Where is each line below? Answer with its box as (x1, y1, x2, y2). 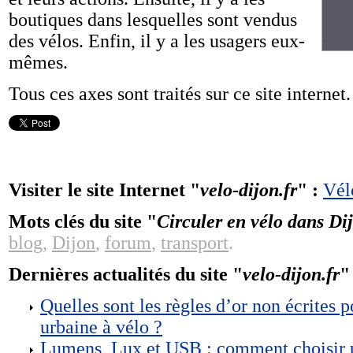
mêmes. (9, 52, 68, 72)
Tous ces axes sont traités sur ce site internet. (9, 84, 351, 104)
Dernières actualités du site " (9, 264, 243, 284)
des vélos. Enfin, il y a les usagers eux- (9, 31, 305, 51)
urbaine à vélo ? (40, 317, 162, 337)
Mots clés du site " (9, 211, 157, 232)
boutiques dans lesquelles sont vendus (9, 9, 297, 30)
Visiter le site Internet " (9, 180, 200, 200)
